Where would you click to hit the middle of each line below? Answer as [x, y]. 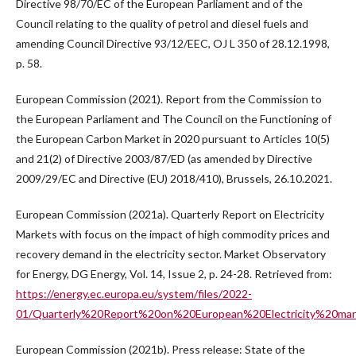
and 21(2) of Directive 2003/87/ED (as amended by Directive [164, 159]
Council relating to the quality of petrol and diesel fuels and [162, 24]
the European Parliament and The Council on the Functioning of [174, 119]
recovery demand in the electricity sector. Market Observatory [171, 254]
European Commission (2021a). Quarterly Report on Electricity [170, 215]
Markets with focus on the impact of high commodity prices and [173, 234]
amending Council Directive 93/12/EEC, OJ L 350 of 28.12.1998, [173, 44]
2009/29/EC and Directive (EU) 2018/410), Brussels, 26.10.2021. [174, 179]
